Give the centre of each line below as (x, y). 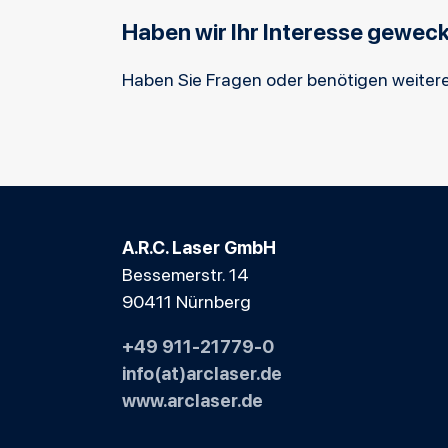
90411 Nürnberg (186, 300)
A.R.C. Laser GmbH (199, 246)
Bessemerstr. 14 (185, 273)
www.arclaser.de (192, 399)
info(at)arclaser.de (202, 372)
